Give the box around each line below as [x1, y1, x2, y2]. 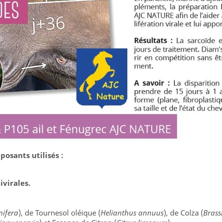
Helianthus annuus [101, 208, 164, 218]
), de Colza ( [164, 208, 203, 218]
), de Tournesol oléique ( [18, 208, 101, 218]
